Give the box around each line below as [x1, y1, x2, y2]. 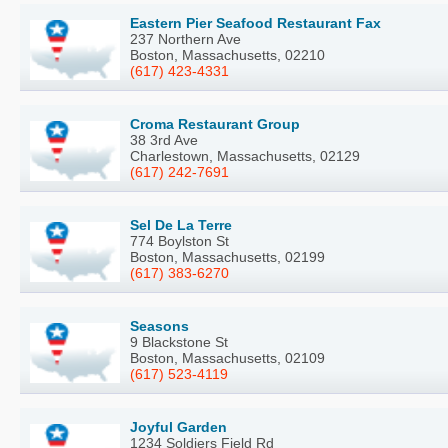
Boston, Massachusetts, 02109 [130, 350, 325, 367]
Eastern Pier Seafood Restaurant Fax [130, 15, 381, 32]
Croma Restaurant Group [130, 116, 300, 133]
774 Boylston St [130, 233, 229, 250]
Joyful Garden [130, 419, 227, 436]
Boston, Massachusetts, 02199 [130, 249, 325, 266]
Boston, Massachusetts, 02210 [130, 47, 325, 64]
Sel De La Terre [130, 217, 232, 234]
